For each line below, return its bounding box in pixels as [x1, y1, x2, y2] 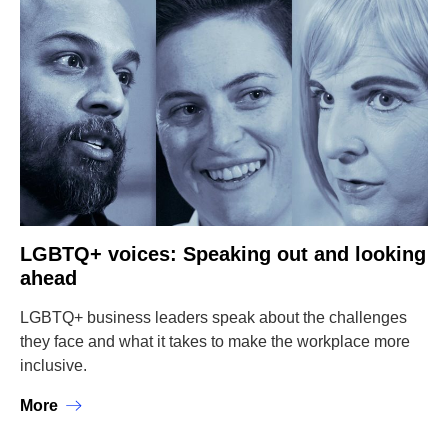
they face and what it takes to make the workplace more [20, 333, 410, 350]
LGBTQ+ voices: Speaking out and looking [20, 243, 426, 265]
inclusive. [20, 357, 87, 374]
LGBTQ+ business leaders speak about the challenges [20, 309, 407, 326]
